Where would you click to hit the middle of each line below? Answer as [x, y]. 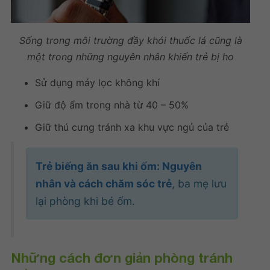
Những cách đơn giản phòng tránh [122, 258]
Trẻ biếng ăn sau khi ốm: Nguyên [119, 166]
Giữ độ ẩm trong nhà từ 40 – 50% [112, 105]
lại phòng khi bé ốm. [85, 201]
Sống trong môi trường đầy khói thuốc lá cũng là [130, 40]
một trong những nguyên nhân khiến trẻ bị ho [130, 56]
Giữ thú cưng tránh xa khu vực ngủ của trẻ [132, 127]
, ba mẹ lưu [199, 183]
